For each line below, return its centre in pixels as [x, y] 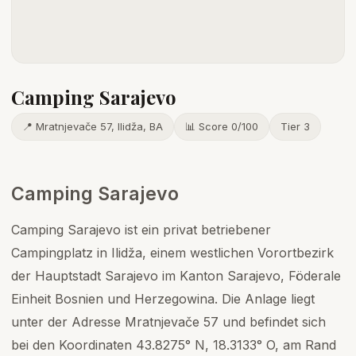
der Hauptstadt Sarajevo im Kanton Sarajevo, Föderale [176, 276]
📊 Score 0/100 [222, 126]
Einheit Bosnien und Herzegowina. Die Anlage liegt [163, 299]
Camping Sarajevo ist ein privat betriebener [141, 230]
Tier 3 [295, 126]
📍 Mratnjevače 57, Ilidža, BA [93, 126]
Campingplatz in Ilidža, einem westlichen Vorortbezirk [172, 253]
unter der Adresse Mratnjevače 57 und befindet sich [168, 322]
